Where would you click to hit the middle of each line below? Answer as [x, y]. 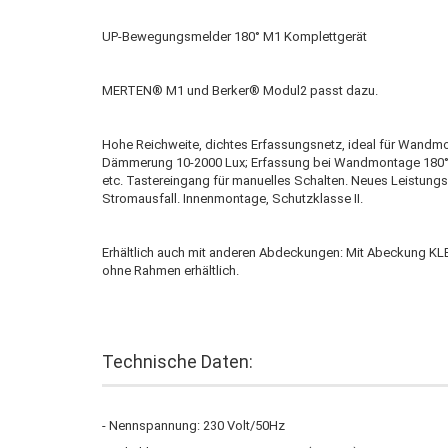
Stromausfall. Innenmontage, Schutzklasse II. [232, 198]
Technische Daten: [177, 361]
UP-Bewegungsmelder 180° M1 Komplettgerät [234, 36]
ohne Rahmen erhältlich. [170, 270]
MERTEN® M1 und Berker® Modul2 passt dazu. [240, 90]
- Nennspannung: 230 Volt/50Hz [193, 425]
